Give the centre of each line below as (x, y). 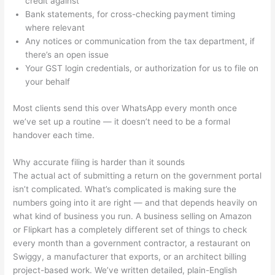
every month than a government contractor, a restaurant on (132, 243)
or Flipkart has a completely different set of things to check (130, 229)
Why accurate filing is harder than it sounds (99, 162)
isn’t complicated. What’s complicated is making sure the (125, 189)
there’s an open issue (67, 55)
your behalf (48, 82)
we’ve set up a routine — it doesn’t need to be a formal (122, 121)
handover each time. (54, 135)
